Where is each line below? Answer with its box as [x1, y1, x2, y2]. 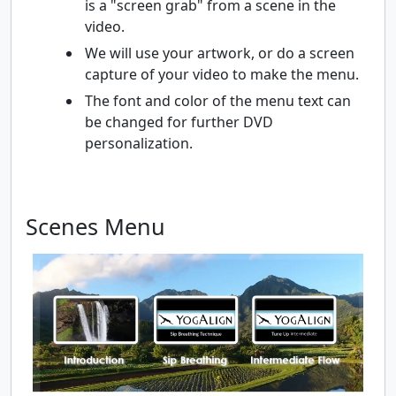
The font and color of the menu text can [85, 91, 351, 111]
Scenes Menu [26, 211, 165, 242]
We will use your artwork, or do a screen [85, 43, 354, 64]
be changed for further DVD [85, 112, 273, 133]
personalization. [85, 133, 193, 154]
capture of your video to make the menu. [85, 65, 359, 85]
